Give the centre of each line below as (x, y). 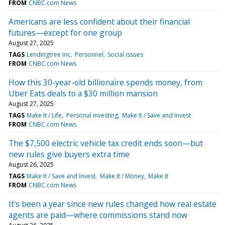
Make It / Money (122, 176)
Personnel (89, 54)
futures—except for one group (65, 32)
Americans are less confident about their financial (99, 21)
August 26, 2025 (31, 164)
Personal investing (92, 115)
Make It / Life (44, 115)
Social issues (125, 54)
